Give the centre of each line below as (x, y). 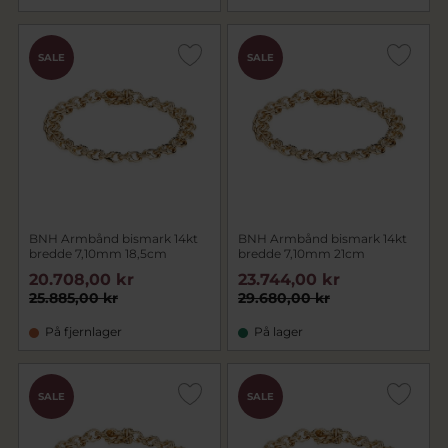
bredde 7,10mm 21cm (301, 253)
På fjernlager (83, 331)
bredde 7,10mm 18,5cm (98, 253)
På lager (278, 331)
